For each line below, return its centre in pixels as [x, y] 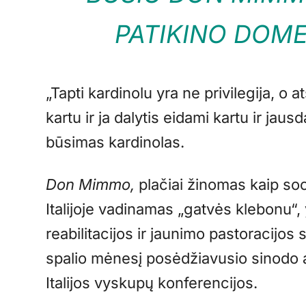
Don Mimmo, [91, 185]
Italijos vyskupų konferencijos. [152, 283]
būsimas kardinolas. [115, 142]
